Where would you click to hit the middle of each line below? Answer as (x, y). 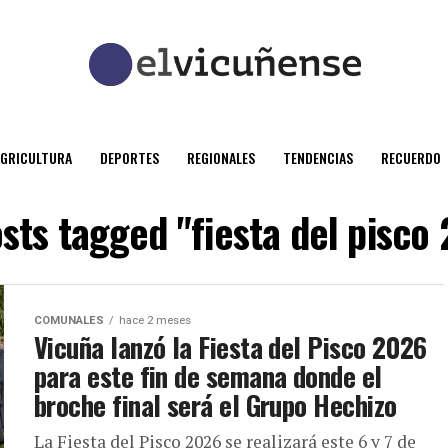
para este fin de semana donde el (208, 376)
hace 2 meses (155, 320)
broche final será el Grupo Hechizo (215, 405)
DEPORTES (129, 157)
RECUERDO (411, 157)
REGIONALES (221, 157)
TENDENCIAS (318, 157)
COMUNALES (69, 320)
